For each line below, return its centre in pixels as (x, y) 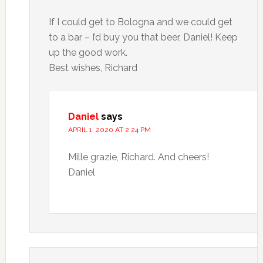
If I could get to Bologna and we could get (140, 22)
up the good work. (88, 53)
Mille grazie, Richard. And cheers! (138, 157)
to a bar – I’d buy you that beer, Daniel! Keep (143, 37)
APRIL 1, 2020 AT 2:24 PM (109, 130)
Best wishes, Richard (93, 68)
